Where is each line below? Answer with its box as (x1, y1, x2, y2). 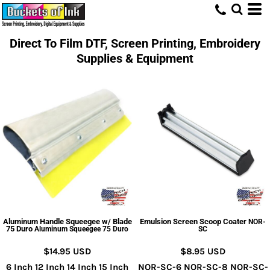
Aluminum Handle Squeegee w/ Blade (2, 217, 132, 226)
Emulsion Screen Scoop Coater (140, 217, 248, 226)
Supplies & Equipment (77, 51, 193, 66)
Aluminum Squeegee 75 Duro (34, 225, 128, 233)
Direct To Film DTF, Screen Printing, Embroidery (10, 36, 260, 51)
